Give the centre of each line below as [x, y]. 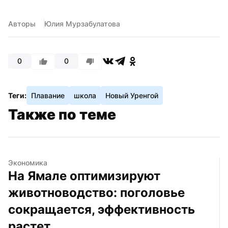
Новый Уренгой [132, 95]
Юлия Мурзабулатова [82, 23]
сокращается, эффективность [102, 209]
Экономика [28, 162]
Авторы [22, 23]
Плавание [48, 95]
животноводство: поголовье [96, 192]
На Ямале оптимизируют [84, 176]
